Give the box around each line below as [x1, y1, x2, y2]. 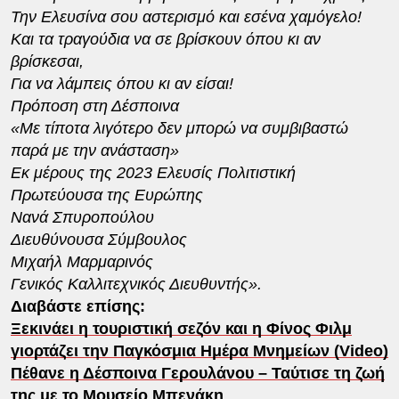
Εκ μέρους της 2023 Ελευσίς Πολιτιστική [10, 163, 296, 182]
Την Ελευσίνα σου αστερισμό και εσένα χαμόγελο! [10, 7, 362, 26]
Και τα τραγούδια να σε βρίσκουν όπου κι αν [10, 29, 321, 48]
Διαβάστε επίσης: [10, 297, 145, 315]
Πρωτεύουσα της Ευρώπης [10, 185, 203, 204]
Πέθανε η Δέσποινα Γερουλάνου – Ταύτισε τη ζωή [10, 363, 385, 382]
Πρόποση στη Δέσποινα [10, 96, 179, 115]
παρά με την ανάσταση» [10, 141, 179, 159]
